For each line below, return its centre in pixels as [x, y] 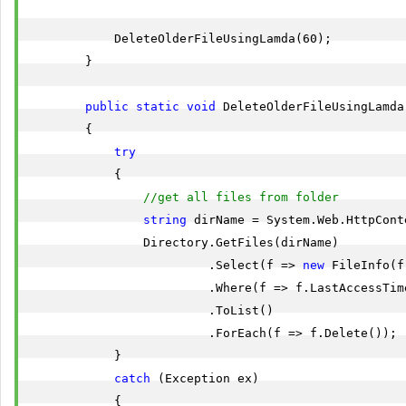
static [158, 106]
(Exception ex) [205, 378]
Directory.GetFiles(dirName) [183, 242]
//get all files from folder [241, 197]
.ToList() [150, 310]
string [165, 220]
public [107, 106]
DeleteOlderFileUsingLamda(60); [179, 39]
